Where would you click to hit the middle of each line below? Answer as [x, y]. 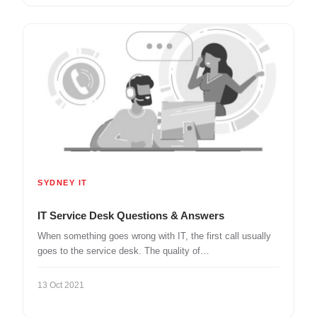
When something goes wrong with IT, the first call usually [154, 236]
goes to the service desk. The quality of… [123, 250]
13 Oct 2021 [61, 285]
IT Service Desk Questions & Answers [131, 215]
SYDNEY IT [63, 182]
